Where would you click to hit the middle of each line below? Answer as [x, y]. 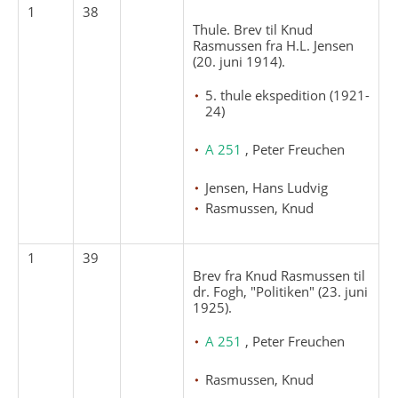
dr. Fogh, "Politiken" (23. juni [281, 291]
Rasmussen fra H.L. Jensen [274, 45]
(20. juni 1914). [239, 61]
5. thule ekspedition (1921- [288, 95]
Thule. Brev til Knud [253, 29]
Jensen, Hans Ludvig [267, 187]
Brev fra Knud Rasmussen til [279, 275]
